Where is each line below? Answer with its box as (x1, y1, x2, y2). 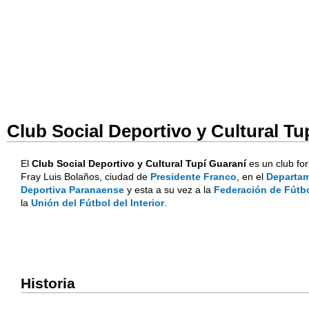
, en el (237, 170, 266, 182)
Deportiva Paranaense (21, 183, 124, 195)
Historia (21, 275, 75, 292)
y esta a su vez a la (124, 183, 214, 195)
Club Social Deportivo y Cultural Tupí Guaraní (32, 157, 246, 169)
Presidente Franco (150, 170, 237, 182)
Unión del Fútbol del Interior (31, 197, 164, 208)
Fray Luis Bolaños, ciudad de (21, 170, 150, 182)
